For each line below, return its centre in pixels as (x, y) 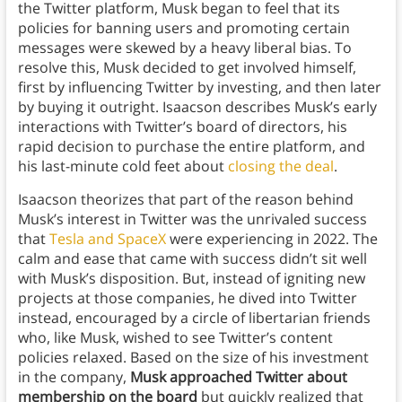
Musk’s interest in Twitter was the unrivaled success (192, 219)
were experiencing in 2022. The (271, 239)
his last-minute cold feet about (122, 166)
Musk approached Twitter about (238, 377)
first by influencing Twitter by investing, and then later (199, 87)
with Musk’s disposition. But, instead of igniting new (191, 279)
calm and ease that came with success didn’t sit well (192, 259)
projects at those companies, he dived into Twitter (187, 298)
